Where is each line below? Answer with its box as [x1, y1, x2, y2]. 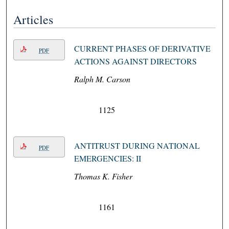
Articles [13, 11, 54, 28]
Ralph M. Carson [74, 74, 130, 85]
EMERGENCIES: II [74, 153, 141, 164]
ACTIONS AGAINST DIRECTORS [74, 56, 197, 67]
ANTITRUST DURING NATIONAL [74, 140, 200, 151]
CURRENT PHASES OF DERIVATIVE [74, 43, 211, 54]
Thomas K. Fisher [74, 171, 132, 182]
